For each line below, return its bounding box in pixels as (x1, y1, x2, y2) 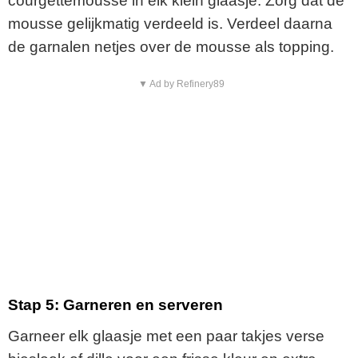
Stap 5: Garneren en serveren (8, 296, 223, 314)
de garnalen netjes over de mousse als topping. (8, 38, 334, 55)
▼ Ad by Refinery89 (137, 78, 225, 89)
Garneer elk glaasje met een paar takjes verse (8, 327, 324, 344)
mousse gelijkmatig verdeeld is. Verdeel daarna (8, 14, 332, 32)
